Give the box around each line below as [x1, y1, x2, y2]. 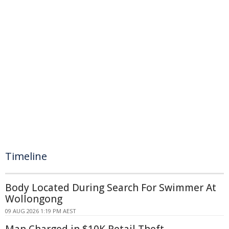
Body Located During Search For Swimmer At [5, 181, 216, 194]
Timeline [5, 149, 47, 163]
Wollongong [5, 192, 62, 205]
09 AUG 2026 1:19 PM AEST [5, 207, 76, 215]
